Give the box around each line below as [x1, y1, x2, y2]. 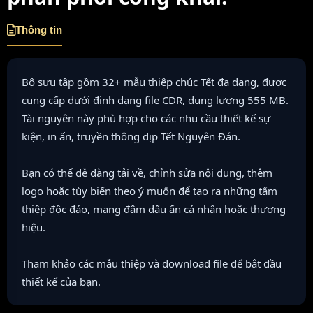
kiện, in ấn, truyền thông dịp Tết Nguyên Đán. [22, 129, 240, 143]
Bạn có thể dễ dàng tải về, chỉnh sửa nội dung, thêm [22, 165, 272, 180]
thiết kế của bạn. [22, 274, 101, 289]
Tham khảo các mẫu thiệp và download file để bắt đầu [22, 256, 282, 270]
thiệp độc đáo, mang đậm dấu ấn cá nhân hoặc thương [22, 201, 286, 216]
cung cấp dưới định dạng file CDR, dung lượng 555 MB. [22, 92, 289, 107]
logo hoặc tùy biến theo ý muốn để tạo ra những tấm [22, 183, 277, 198]
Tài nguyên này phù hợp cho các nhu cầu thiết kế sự [22, 110, 270, 125]
